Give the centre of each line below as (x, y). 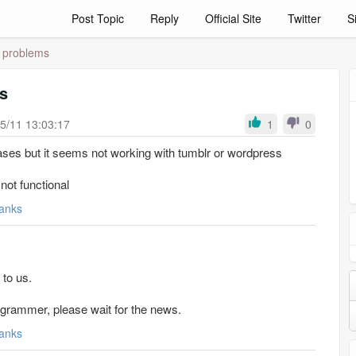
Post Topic (98, 18)
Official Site (233, 18)
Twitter (304, 18)
